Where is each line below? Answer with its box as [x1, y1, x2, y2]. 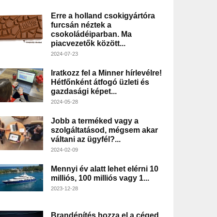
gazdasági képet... [50, 87, 117, 96]
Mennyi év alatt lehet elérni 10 [50, 165, 158, 173]
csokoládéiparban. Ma [50, 30, 132, 39]
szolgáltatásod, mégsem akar [50, 126, 158, 135]
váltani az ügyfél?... [50, 135, 121, 144]
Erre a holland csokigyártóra [50, 12, 155, 20]
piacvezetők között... [50, 39, 125, 48]
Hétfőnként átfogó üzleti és [50, 78, 149, 87]
